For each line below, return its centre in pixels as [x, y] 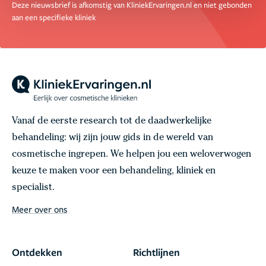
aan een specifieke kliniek [54, 18]
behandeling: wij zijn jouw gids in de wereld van [113, 139]
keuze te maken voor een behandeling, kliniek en [114, 172]
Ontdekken [37, 252]
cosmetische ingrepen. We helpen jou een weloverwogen [132, 155]
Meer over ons [39, 209]
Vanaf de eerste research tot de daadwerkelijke [112, 122]
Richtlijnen [156, 252]
